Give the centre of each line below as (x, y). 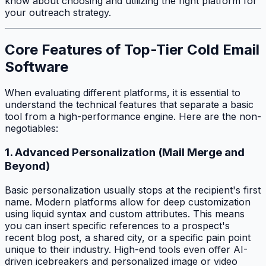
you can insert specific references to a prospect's (117, 225)
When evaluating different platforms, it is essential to (123, 93)
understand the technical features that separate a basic (129, 105)
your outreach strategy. (58, 12)
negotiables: (31, 129)
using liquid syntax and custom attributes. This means (125, 213)
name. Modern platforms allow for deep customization (128, 202)
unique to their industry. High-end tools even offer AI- (126, 249)
